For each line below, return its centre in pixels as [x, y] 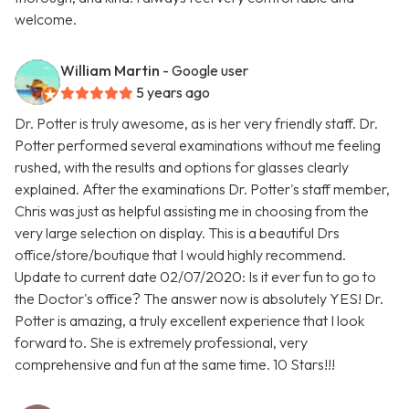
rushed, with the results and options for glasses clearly [182, 168]
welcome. [46, 20]
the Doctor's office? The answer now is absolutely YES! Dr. [199, 299]
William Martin [110, 71]
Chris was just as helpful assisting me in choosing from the [192, 211]
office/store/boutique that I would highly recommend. [180, 255]
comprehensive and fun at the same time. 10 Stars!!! [175, 365]
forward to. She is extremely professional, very [161, 343]
